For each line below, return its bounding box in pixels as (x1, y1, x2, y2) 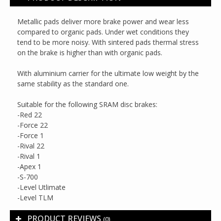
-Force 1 (17, 130, 44, 140)
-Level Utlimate (17, 182, 66, 192)
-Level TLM (17, 192, 53, 202)
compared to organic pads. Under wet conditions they (17, 27, 189, 37)
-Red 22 (17, 110, 42, 119)
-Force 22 (17, 120, 48, 130)
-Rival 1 (17, 151, 40, 161)
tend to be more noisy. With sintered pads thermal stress (17, 37, 199, 47)
